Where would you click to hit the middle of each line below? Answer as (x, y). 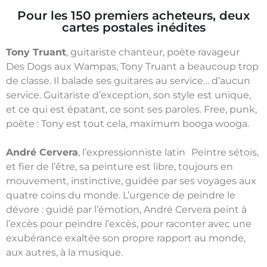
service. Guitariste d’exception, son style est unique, (128, 95)
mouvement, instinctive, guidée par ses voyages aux (131, 181)
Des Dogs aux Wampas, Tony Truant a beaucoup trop (132, 66)
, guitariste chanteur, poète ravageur (156, 52)
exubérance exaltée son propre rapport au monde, (126, 238)
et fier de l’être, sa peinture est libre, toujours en (119, 166)
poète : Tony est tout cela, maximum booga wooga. (128, 123)
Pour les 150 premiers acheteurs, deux (133, 15)
